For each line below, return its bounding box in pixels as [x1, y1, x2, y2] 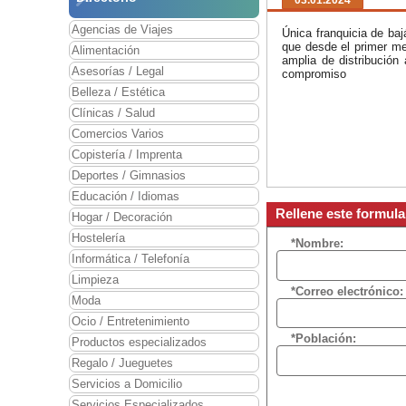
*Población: [291, 332, 356, 346]
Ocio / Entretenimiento [72, 314, 189, 329]
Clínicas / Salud [72, 106, 155, 121]
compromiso [282, 67, 346, 82]
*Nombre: [291, 237, 343, 251]
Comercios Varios [72, 127, 164, 141]
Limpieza [72, 273, 119, 287]
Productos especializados [72, 335, 207, 350]
